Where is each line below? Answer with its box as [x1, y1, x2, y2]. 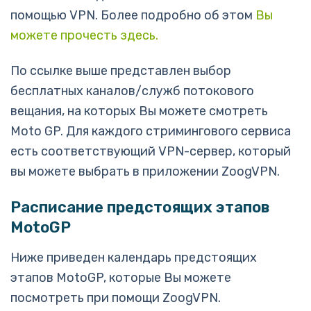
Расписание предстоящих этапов [10, 198, 269, 217]
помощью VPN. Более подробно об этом [10, 8, 255, 23]
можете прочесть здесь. [10, 28, 158, 43]
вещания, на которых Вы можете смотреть [10, 103, 268, 119]
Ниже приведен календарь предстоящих [10, 250, 257, 265]
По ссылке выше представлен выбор [10, 63, 231, 78]
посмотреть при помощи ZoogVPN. [10, 290, 221, 305]
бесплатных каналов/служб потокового [10, 83, 254, 99]
